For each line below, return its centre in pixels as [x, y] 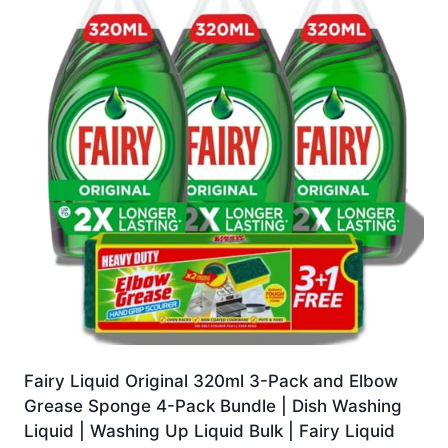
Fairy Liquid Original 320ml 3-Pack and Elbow [211, 381]
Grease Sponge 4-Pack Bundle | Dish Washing [213, 406]
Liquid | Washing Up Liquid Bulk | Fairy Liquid [209, 431]
